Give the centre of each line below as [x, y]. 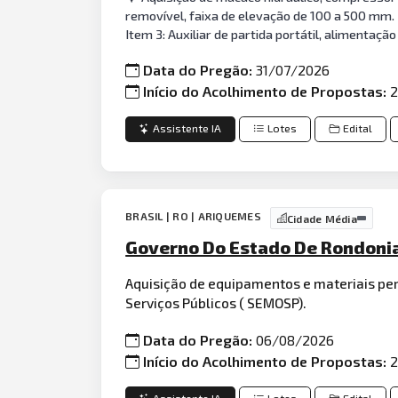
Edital [358, 129]
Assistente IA [187, 129]
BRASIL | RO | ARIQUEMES [193, 216]
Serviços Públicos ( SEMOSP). [216, 303]
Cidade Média [322, 218]
